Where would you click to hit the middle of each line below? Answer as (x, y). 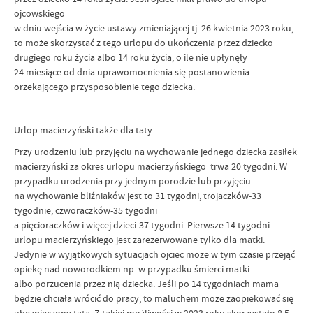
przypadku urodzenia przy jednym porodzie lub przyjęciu (132, 181)
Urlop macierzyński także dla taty (84, 130)
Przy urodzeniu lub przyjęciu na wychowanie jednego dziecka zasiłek (155, 152)
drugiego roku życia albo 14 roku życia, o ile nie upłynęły (132, 57)
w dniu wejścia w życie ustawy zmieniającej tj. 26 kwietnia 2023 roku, (154, 28)
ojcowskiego (41, 13)
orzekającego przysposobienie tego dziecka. (105, 87)
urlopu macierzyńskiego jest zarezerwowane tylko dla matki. (139, 240)
